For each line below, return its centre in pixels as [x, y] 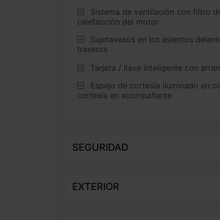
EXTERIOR [96, 186]
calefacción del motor [118, 21]
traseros [92, 49]
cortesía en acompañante [124, 95]
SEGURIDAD [100, 147]
